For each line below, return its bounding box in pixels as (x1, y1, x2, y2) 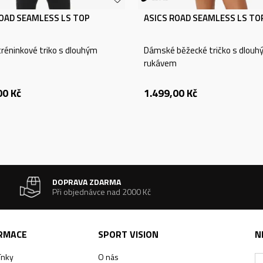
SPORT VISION (98, 227, 159, 241)
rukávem (144, 56, 177, 70)
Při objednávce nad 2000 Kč (52, 186, 151, 198)
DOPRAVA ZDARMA (52, 176, 122, 188)
